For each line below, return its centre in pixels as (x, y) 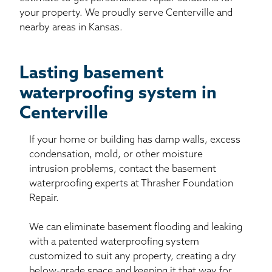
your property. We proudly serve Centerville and (126, 13)
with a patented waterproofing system (114, 242)
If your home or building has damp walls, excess (135, 140)
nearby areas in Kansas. (71, 28)
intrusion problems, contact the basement (123, 169)
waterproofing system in (118, 94)
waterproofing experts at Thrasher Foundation (131, 184)
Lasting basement (91, 74)
